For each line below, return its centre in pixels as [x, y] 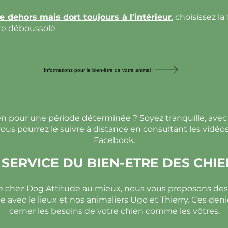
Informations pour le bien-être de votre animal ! [99, 70]
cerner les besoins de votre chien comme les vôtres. [114, 211]
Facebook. [114, 140]
